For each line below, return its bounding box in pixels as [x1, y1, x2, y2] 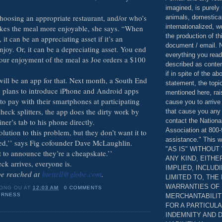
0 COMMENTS [63, 184, 102, 190]
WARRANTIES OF [166, 182, 220, 190]
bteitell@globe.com [42, 168, 102, 179]
